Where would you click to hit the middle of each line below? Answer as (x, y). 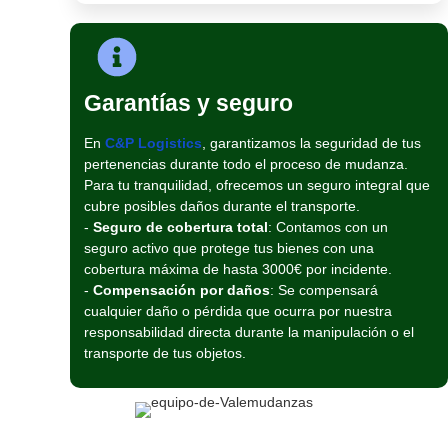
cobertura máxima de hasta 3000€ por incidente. (238, 269)
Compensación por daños (181, 290)
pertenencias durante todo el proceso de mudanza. (246, 164)
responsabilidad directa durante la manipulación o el (249, 332)
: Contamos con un (328, 227)
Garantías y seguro (188, 103)
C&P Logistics (153, 143)
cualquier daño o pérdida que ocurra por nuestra (238, 311)
